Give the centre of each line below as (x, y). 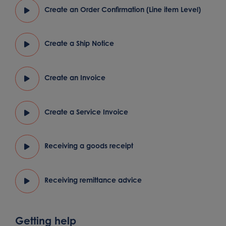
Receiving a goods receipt (89, 146)
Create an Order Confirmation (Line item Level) (122, 9)
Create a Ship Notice (79, 43)
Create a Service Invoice (86, 111)
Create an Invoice (75, 78)
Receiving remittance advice (93, 180)
